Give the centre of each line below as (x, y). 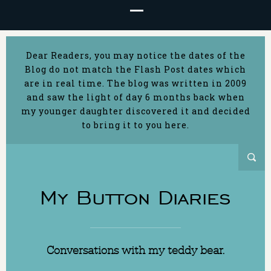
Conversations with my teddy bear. (135, 250)
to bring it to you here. (135, 125)
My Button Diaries (135, 198)
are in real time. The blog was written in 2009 (135, 83)
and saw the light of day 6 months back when (135, 97)
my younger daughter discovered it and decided (135, 111)
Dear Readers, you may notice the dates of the (135, 55)
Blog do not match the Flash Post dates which (135, 69)
